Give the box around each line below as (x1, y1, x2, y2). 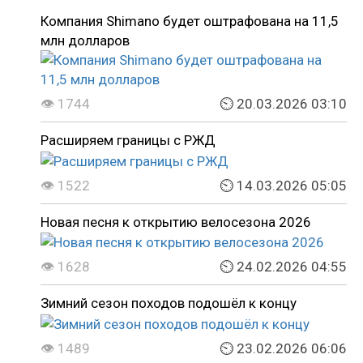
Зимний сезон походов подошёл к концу (41, 295, 297, 312)
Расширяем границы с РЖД (41, 132, 216, 148)
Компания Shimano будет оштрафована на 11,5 (41, 13, 339, 29)
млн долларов (41, 32, 130, 49)
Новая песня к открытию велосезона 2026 (41, 213, 311, 230)
